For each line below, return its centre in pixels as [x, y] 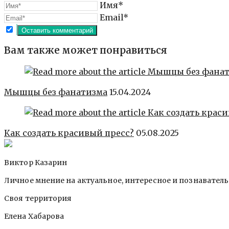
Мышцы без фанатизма [56, 92]
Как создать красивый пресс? [69, 133]
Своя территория [38, 198]
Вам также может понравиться [86, 50]
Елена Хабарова [34, 216]
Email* [114, 18]
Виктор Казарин [36, 162]
